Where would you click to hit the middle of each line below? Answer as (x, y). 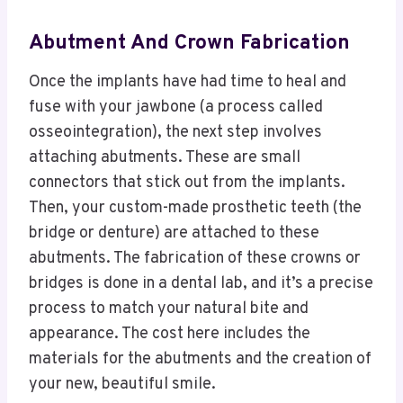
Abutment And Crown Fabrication (189, 44)
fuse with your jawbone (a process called (176, 107)
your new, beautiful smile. (122, 384)
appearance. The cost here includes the (170, 334)
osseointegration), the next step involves (175, 132)
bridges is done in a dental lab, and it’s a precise (201, 283)
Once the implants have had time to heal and (188, 82)
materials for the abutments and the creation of (200, 359)
